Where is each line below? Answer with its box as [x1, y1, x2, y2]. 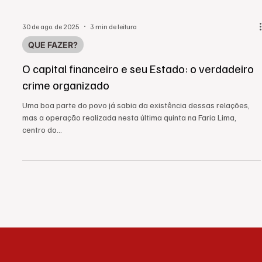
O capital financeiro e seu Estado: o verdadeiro [22, 82, 254, 97]
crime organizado [22, 98, 109, 113]
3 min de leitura [90, 43, 137, 52]
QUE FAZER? [28, 61, 78, 71]
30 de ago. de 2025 [22, 43, 80, 52]
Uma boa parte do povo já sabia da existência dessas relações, [22, 121, 250, 131]
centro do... [22, 146, 62, 156]
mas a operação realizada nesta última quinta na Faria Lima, [22, 133, 236, 143]
